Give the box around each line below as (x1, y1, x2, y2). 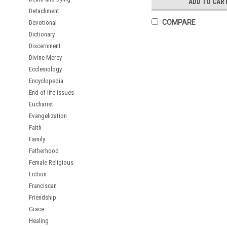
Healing (29, 217, 49, 224)
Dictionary (29, 30, 55, 38)
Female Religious (29, 159, 73, 166)
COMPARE (162, 18, 196, 26)
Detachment (29, 7, 59, 15)
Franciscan (29, 182, 57, 190)
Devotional (29, 19, 57, 26)
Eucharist (29, 100, 53, 108)
